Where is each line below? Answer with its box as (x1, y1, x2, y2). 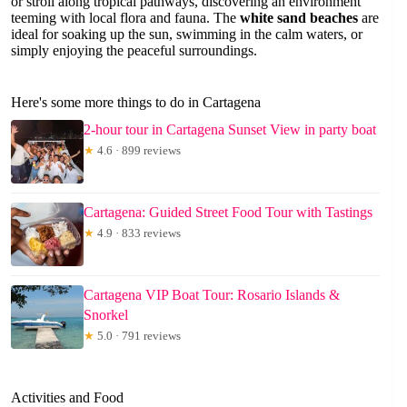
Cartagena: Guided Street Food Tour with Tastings (84, 203, 372, 220)
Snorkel (84, 306, 128, 323)
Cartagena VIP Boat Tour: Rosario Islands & (84, 286, 340, 303)
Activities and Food (11, 389, 124, 405)
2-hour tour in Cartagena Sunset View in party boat (84, 121, 376, 137)
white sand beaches (240, 9, 358, 25)
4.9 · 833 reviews (94, 225, 181, 240)
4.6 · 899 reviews (94, 143, 181, 157)
